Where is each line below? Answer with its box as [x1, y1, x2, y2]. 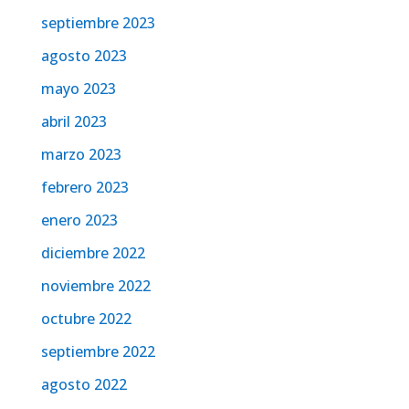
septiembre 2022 [40, 341, 155, 362]
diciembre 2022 [40, 243, 145, 264]
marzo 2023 [40, 144, 121, 165]
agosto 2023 [40, 46, 127, 67]
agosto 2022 [40, 374, 127, 395]
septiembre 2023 [40, 13, 155, 34]
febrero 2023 [40, 177, 129, 198]
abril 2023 [40, 111, 107, 132]
